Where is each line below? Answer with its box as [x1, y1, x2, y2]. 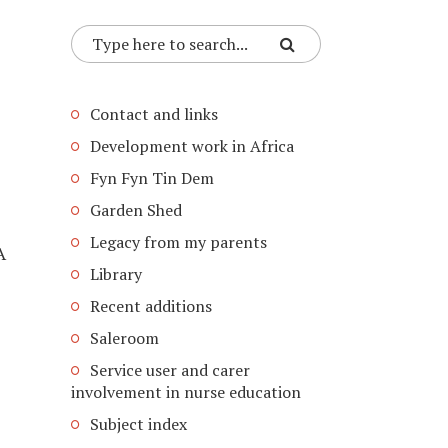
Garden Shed [90, 199, 182, 221]
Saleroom [90, 327, 159, 349]
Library [90, 263, 142, 285]
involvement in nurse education [71, 381, 301, 403]
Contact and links [90, 103, 218, 125]
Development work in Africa [90, 135, 294, 157]
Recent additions [90, 295, 212, 317]
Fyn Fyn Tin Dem [90, 167, 214, 189]
